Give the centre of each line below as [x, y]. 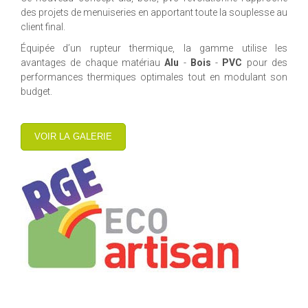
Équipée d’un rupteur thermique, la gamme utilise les [154, 48]
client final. [43, 27]
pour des [265, 63]
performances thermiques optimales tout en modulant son [154, 77]
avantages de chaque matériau [93, 63]
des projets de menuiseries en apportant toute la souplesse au [154, 13]
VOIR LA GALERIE [73, 137]
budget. [36, 92]
